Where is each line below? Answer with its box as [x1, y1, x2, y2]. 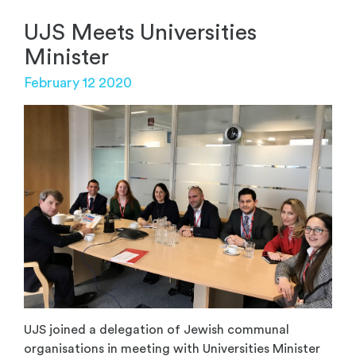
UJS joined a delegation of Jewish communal [24, 323, 289, 336]
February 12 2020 [24, 75, 132, 90]
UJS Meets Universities [24, 21, 257, 44]
